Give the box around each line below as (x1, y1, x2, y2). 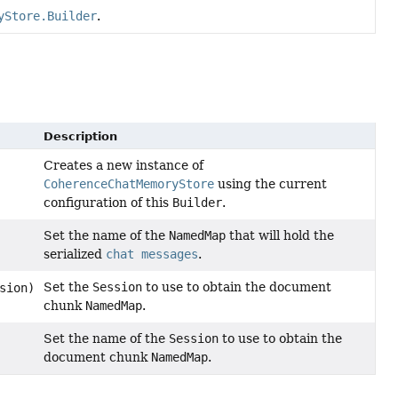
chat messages (106, 247, 199, 262)
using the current (214, 177, 328, 192)
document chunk (44, 350, 152, 365)
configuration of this (44, 195, 173, 211)
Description (44, 130, 118, 144)
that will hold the (226, 228, 335, 243)
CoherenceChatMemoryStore (44, 177, 215, 192)
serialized (44, 247, 107, 262)
